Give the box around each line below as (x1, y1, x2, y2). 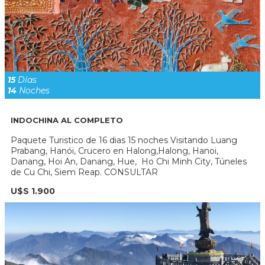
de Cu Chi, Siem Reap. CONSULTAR (11, 167, 158, 178)
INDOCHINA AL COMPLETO (11, 115, 123, 125)
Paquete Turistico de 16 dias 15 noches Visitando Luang (11, 135, 237, 146)
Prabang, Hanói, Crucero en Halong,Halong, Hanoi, (11, 146, 218, 157)
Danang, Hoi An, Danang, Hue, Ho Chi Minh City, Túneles (11, 156, 247, 167)
